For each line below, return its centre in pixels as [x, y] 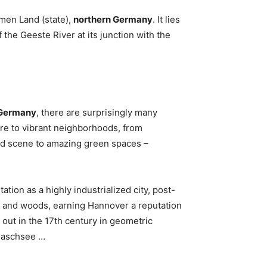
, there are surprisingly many [97, 112]
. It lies [166, 19]
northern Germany [113, 19]
